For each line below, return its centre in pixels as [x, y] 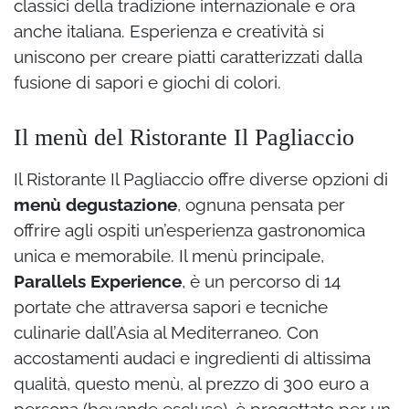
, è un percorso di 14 [261, 282]
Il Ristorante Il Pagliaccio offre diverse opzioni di [201, 179]
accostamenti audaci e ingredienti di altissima [192, 358]
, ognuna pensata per [261, 205]
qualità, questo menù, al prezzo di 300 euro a [191, 384]
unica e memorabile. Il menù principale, [169, 256]
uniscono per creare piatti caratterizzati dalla [188, 57]
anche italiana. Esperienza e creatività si [169, 31]
